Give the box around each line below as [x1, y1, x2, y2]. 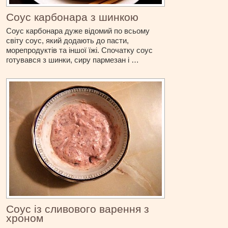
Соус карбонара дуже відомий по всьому [6, 26, 150, 36]
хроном [6, 212, 44, 224]
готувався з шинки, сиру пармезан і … [6, 55, 139, 65]
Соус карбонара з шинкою [6, 11, 139, 23]
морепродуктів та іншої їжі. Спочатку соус [6, 46, 153, 55]
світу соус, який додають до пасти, [6, 36, 129, 45]
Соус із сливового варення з [6, 203, 150, 215]
